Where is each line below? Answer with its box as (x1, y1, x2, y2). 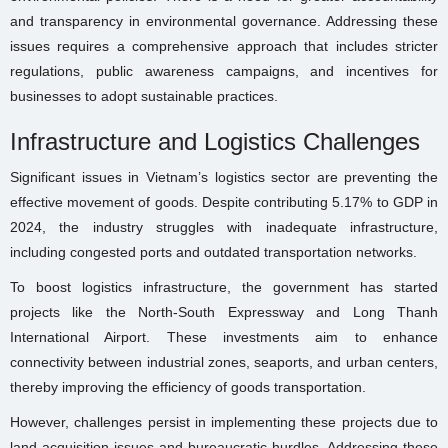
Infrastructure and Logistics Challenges (10, 128, 420, 156)
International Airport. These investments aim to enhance (10, 329, 438, 346)
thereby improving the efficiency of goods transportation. (10, 379, 366, 396)
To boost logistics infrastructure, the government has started (10, 279, 438, 296)
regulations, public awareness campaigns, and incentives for (10, 63, 438, 80)
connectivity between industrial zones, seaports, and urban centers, (10, 354, 438, 371)
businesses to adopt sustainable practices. (10, 88, 278, 105)
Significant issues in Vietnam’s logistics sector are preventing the (10, 169, 438, 186)
